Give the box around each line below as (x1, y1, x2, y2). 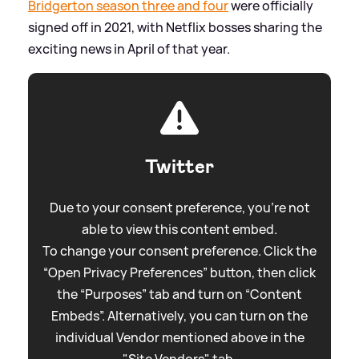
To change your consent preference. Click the (42, 242, 317, 260)
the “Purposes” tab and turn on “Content (57, 285, 302, 304)
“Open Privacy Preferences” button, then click (43, 264, 316, 282)
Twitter (145, 154, 214, 180)
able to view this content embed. (82, 220, 277, 239)
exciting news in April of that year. (28, 40, 230, 58)
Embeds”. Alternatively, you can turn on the (51, 307, 308, 325)
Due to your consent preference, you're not (49, 199, 310, 217)
